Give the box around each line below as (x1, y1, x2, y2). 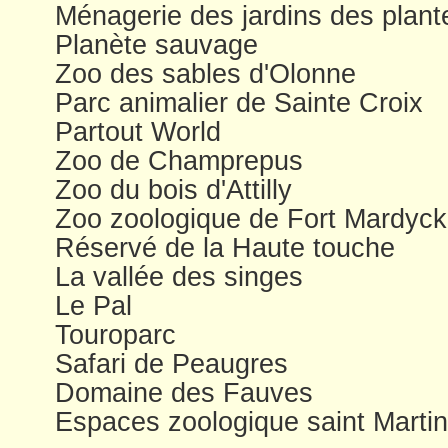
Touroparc (55, 319, 176, 350)
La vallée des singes (55, 261, 303, 292)
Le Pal (55, 290, 132, 321)
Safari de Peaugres (55, 348, 288, 379)
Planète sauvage (55, 29, 258, 60)
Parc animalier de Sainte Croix (55, 87, 423, 118)
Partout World (55, 116, 221, 147)
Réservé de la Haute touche (55, 232, 395, 263)
